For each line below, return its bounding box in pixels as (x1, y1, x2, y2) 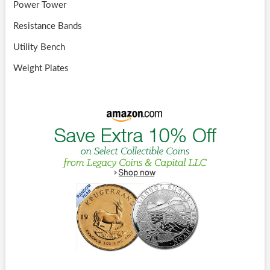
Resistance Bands (13, 22, 82, 31)
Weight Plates (13, 64, 69, 74)
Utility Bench (13, 43, 65, 52)
